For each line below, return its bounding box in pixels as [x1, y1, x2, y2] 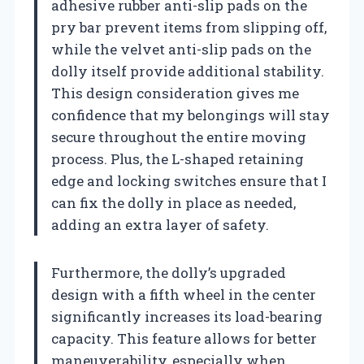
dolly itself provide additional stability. [51, 61, 324, 80]
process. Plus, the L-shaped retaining [51, 149, 304, 168]
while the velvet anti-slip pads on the [51, 39, 311, 58]
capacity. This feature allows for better [51, 328, 317, 348]
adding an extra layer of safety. [51, 214, 269, 234]
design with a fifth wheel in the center [51, 284, 316, 304]
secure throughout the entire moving [51, 127, 306, 146]
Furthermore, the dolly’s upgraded [51, 262, 286, 282]
